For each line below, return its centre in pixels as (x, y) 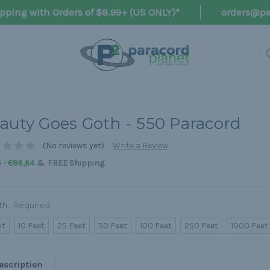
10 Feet (32, 226)
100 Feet (156, 226)
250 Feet (202, 226)
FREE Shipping (76, 163)
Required (32, 205)
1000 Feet (250, 226)
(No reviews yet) (74, 146)
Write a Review (141, 146)
